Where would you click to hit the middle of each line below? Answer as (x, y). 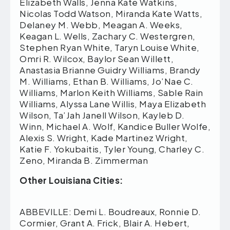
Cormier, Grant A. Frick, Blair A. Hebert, (105, 223)
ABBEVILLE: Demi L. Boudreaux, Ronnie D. (110, 211)
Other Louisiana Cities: (99, 180)
